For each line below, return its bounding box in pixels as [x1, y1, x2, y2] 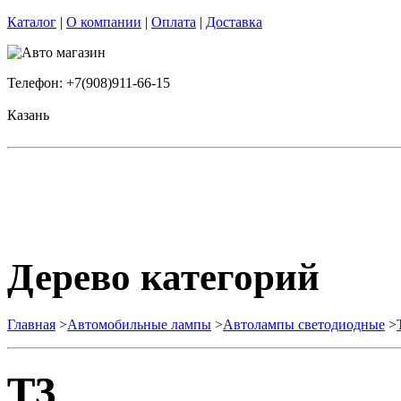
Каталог [7, 14, 56, 30]
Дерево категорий [7, 255, 320, 298]
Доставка [206, 14, 262, 30]
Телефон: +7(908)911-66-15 [7, 75, 170, 90]
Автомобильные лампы [67, 316, 211, 332]
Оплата [151, 14, 196, 30]
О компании [66, 14, 141, 30]
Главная [7, 316, 55, 332]
